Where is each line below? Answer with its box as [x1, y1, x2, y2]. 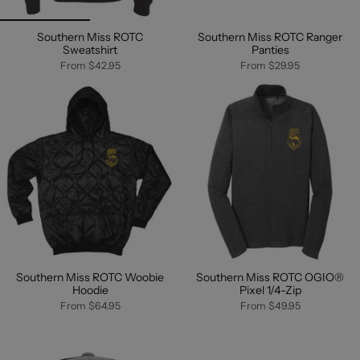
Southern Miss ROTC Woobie [16, 270, 164, 285]
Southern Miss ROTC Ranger [198, 30, 342, 45]
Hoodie [72, 283, 108, 298]
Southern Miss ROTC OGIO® [196, 270, 344, 285]
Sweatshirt [63, 43, 117, 58]
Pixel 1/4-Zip [239, 283, 301, 298]
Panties [251, 43, 289, 58]
